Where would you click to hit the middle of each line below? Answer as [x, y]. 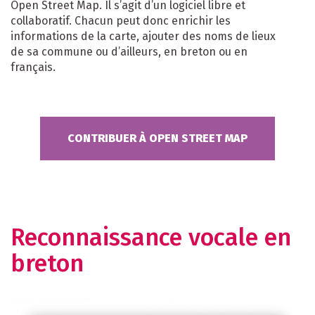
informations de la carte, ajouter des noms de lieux [143, 36]
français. [33, 67]
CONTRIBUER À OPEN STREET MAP [157, 138]
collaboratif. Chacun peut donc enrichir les [121, 20]
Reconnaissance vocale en [151, 237]
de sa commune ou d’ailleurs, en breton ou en [129, 51]
